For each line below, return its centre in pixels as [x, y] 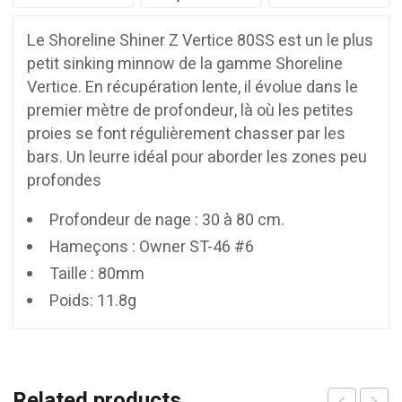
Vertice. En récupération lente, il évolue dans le [192, 87]
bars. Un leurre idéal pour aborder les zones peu [197, 157]
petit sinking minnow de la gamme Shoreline [185, 64]
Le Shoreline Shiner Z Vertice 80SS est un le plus [200, 40]
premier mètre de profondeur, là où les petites [190, 110]
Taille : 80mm [97, 274]
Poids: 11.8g [93, 301]
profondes [64, 180]
